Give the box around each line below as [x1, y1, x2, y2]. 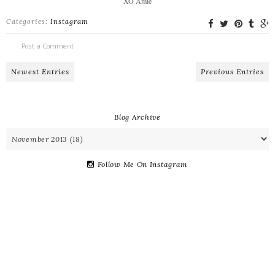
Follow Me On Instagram [97, 159, 188, 169]
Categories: [6, 17, 50, 26]
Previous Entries [201, 66, 264, 76]
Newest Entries [11, 66, 69, 76]
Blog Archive [114, 112, 161, 122]
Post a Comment [21, 41, 74, 50]
